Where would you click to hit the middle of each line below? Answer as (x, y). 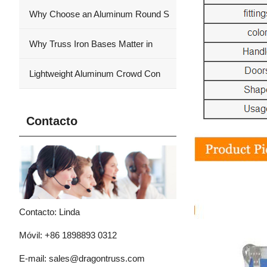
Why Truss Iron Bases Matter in (90, 44)
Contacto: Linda (49, 212)
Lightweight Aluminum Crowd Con (94, 74)
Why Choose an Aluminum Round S (98, 14)
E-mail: (34, 258)
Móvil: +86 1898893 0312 (68, 235)
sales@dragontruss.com (97, 258)
